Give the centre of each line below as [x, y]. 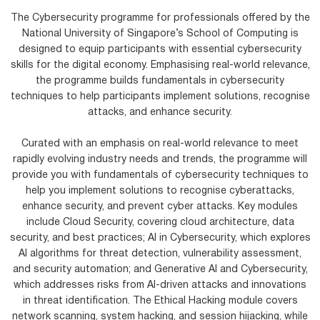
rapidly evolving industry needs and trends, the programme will [160, 160]
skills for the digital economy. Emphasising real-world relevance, [160, 66]
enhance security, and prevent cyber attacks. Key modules [160, 207]
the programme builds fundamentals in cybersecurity [160, 81]
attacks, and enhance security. [160, 113]
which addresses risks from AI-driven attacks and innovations [160, 286]
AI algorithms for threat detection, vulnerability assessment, [160, 254]
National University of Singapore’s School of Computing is [160, 34]
